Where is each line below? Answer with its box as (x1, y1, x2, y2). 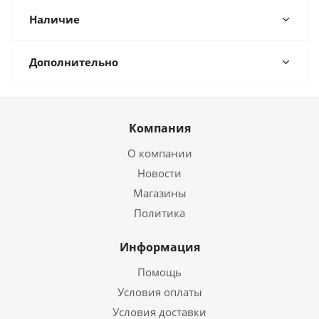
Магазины (132, 186, 187, 200)
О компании (127, 146, 192, 160)
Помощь (137, 265, 182, 279)
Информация (119, 239, 200, 255)
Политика (134, 206, 185, 220)
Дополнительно (29, 55, 118, 69)
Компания (128, 120, 191, 136)
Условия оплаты (117, 285, 202, 299)
